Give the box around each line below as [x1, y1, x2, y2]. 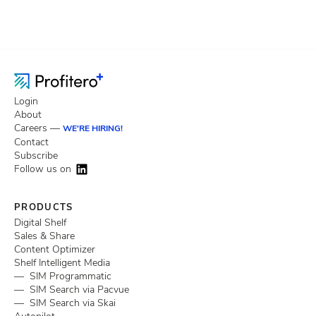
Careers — [14, 121, 63, 135]
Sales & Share [14, 229, 75, 243]
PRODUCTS [14, 201, 73, 214]
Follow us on [14, 162, 71, 176]
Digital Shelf [14, 216, 66, 230]
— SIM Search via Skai [14, 296, 116, 310]
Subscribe [14, 148, 58, 162]
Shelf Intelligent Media [14, 256, 110, 270]
